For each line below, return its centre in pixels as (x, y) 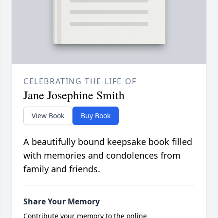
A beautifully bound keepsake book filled (108, 141)
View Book (48, 115)
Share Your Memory (62, 201)
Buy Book (96, 115)
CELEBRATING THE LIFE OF (80, 81)
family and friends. (62, 169)
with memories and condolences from (102, 155)
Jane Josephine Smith (74, 95)
